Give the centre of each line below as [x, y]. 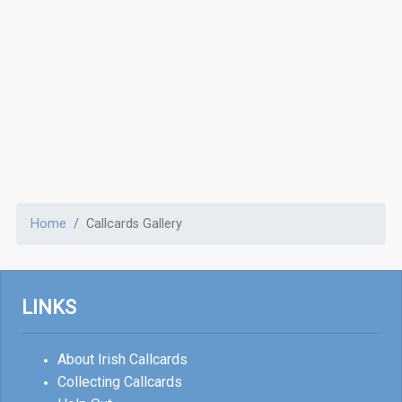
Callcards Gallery [134, 224]
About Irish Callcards [122, 360]
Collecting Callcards [120, 382]
